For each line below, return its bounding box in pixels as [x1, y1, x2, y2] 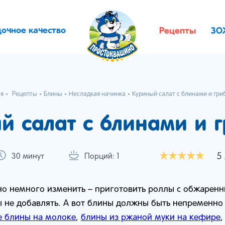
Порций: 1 [84, 153, 120, 160]
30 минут [12, 153, 44, 160]
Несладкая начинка [69, 91, 126, 97]
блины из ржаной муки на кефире [80, 213, 220, 222]
